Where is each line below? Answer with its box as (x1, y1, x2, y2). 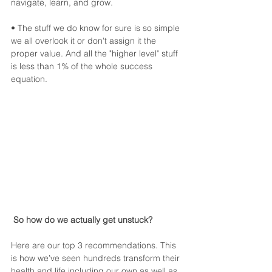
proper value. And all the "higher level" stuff (11, 48, 180, 59)
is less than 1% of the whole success (11, 61, 155, 72)
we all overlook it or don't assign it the (11, 35, 158, 47)
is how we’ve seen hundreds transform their (11, 252, 182, 263)
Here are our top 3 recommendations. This (11, 239, 178, 251)
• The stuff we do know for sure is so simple (11, 22, 182, 34)
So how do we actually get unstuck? (13, 214, 152, 225)
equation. (11, 73, 47, 85)
